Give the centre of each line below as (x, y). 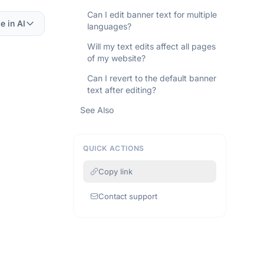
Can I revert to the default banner (152, 78)
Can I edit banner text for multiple (152, 14)
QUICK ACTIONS (114, 148)
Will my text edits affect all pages (151, 46)
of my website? (116, 58)
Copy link (115, 171)
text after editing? (122, 90)
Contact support (128, 196)
